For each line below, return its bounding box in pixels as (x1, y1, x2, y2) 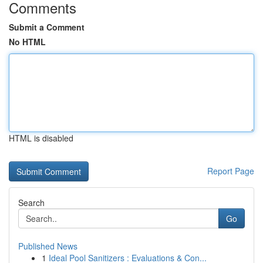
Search (18, 197, 45, 208)
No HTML (9, 36, 46, 48)
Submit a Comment (9, 21, 85, 33)
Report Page (207, 165, 254, 177)
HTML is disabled (9, 132, 73, 144)
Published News (18, 240, 77, 252)
